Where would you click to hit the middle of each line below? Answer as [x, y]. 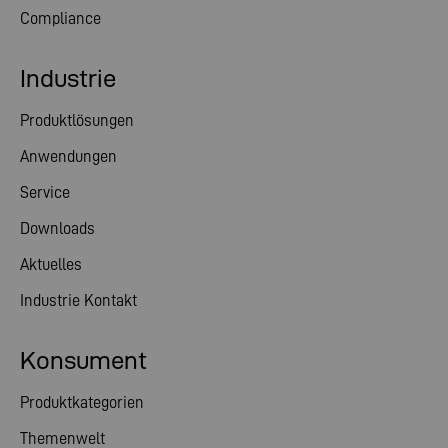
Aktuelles [51, 264]
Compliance [60, 18]
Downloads [57, 228]
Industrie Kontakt [78, 300]
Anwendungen [68, 156]
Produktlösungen [77, 120]
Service [45, 192]
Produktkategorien [82, 402]
